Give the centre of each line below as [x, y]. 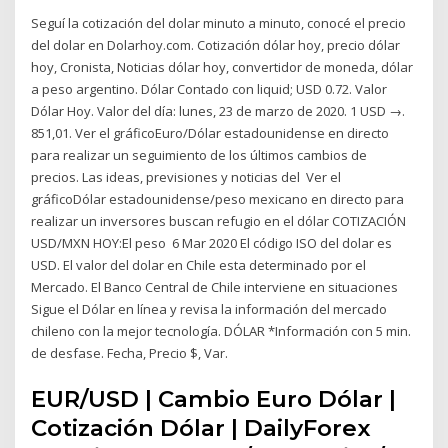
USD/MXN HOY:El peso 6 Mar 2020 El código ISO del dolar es [212, 243]
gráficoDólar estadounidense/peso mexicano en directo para [218, 199]
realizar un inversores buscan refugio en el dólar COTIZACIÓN [219, 221]
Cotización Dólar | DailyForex [201, 427]
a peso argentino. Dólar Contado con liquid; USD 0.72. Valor [209, 89]
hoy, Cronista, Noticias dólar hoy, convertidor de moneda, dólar [222, 67]
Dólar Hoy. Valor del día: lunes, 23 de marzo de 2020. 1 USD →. [218, 111]
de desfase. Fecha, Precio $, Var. [130, 353]
